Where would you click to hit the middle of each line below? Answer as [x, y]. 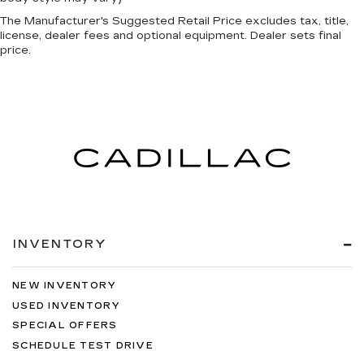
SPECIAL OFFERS [65, 326]
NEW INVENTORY [65, 286]
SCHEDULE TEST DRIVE [83, 345]
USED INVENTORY [67, 305]
